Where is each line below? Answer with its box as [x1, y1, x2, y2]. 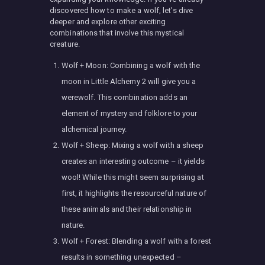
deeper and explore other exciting [50, 17, 166, 26]
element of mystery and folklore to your [61, 108, 198, 118]
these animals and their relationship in [61, 204, 192, 214]
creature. [50, 39, 80, 49]
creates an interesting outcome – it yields [61, 156, 205, 166]
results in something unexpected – [61, 252, 182, 261]
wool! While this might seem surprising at [61, 172, 204, 182]
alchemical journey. [61, 124, 127, 134]
